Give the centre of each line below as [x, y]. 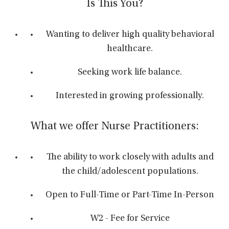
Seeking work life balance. [130, 73]
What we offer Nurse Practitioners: [114, 127]
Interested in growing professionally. [130, 96]
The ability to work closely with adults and [130, 157]
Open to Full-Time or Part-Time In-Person [130, 195]
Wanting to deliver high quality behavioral [130, 35]
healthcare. [130, 49]
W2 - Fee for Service [130, 219]
